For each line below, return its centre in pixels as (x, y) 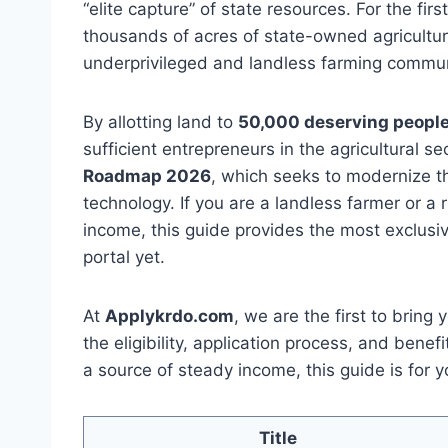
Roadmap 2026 (147, 176)
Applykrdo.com (169, 316)
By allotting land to (160, 122)
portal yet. (124, 257)
